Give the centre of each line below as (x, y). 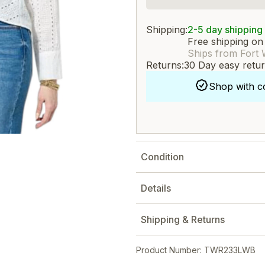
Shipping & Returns (183, 219)
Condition (162, 157)
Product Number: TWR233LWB (196, 250)
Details (156, 188)
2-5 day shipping (225, 30)
